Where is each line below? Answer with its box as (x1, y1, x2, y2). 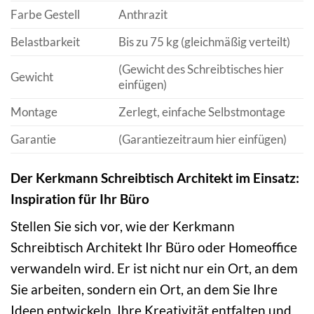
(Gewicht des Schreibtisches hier (118, 62, 284, 77)
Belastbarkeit (11, 34, 80, 50)
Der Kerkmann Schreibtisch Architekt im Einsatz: (11, 169, 299, 186)
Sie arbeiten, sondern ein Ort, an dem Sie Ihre (11, 281, 278, 298)
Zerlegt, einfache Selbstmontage (118, 104, 285, 120)
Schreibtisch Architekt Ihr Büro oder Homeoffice (11, 239, 297, 256)
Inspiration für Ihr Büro (11, 190, 149, 207)
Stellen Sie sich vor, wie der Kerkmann (11, 218, 235, 235)
